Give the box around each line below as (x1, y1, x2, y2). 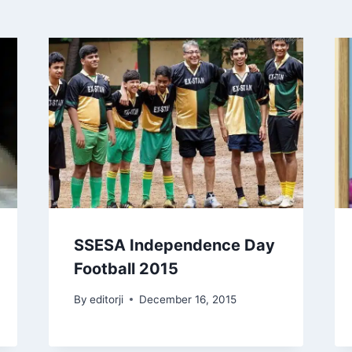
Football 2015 (73, 258, 178, 278)
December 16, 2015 (138, 292, 236, 306)
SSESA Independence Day (73, 235, 275, 255)
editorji (89, 292, 123, 306)
